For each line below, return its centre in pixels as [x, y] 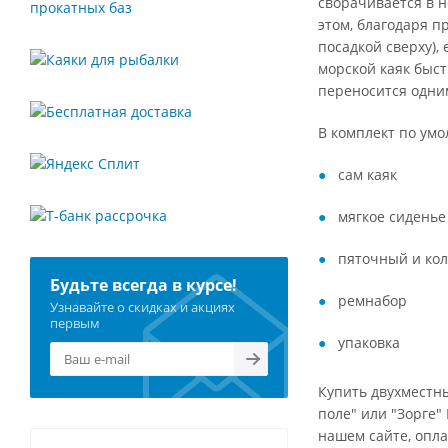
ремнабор [372, 300]
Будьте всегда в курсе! [143, 285]
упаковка [369, 342]
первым [75, 323]
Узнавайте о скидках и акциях [142, 307]
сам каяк [367, 174]
